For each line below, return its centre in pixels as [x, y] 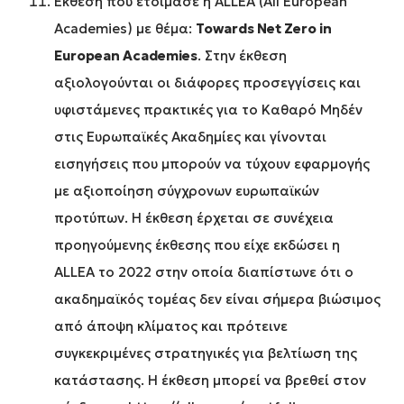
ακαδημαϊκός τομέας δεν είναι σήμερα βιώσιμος [217, 299]
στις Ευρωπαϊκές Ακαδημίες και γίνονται [190, 137]
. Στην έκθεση [242, 56]
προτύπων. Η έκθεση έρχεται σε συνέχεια [194, 218]
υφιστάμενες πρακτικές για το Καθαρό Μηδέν [208, 110]
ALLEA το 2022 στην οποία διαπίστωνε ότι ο [204, 272]
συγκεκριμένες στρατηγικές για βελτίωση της [206, 353]
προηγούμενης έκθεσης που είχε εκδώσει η [197, 245]
